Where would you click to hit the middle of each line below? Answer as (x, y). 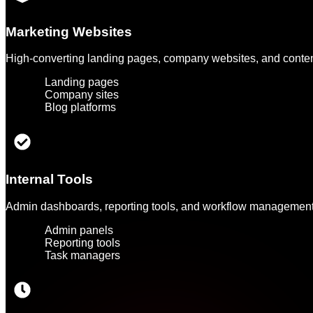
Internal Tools (49, 180)
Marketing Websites (69, 31)
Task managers (82, 255)
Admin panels (79, 230)
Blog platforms (80, 108)
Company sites (82, 95)
